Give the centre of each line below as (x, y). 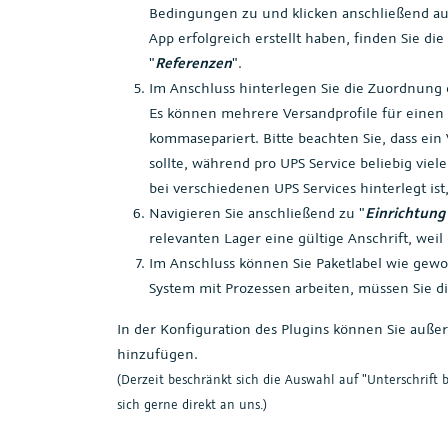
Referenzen (193, 62)
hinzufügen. (157, 353)
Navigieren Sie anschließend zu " (257, 212)
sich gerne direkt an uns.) (192, 403)
